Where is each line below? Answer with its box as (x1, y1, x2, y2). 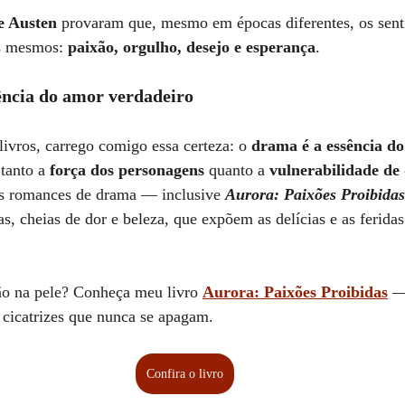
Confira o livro (146, 366, 223, 381)
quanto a (204, 160, 269, 179)
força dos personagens (50, 160, 204, 179)
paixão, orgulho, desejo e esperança (68, 37, 316, 56)
